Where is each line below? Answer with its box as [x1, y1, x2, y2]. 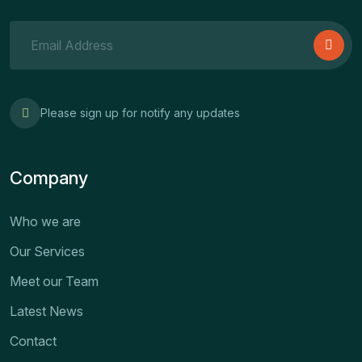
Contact [10, 333, 57, 350]
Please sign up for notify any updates [40, 106, 240, 120]
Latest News [10, 303, 83, 320]
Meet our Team [10, 273, 99, 290]
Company [10, 167, 88, 189]
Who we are [10, 213, 81, 230]
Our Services [10, 243, 85, 260]
